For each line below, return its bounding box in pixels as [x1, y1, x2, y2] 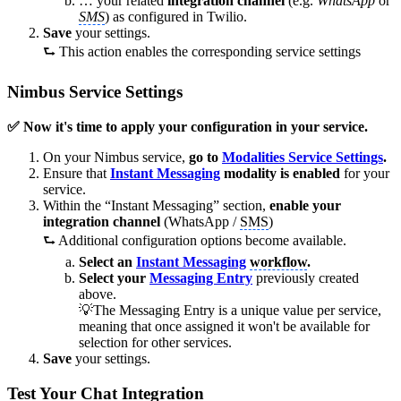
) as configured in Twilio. [105, 9, 247, 25]
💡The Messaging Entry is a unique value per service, [79, 302, 381, 318]
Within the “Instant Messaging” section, [43, 197, 269, 213]
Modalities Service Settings [222, 149, 383, 165]
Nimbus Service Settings [7, 82, 183, 102]
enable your [269, 197, 341, 213]
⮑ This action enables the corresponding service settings [43, 44, 364, 60]
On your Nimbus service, [43, 149, 189, 165]
